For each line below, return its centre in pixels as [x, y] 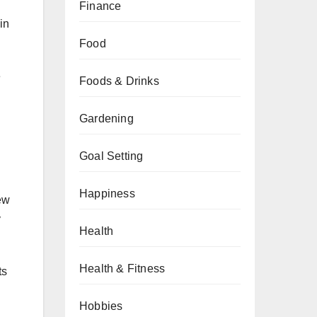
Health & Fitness [122, 269]
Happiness [107, 194]
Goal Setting [111, 156]
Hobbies [101, 306]
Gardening [106, 119]
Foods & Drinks [119, 81]
